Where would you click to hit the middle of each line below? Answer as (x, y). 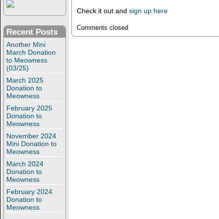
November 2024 (31, 136)
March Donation (31, 53)
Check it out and (103, 11)
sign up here (148, 11)
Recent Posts (32, 32)
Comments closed (102, 28)
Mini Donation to (32, 144)
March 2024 (25, 164)
